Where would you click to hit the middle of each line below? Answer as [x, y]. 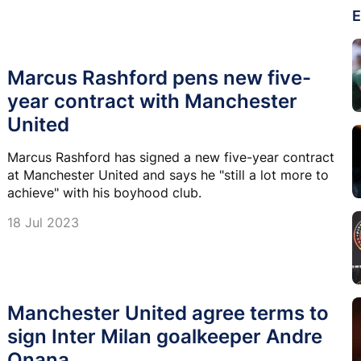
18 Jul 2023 [43, 222]
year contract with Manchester [152, 101]
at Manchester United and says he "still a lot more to [168, 174]
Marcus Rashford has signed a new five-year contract [171, 157]
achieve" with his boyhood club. [104, 192]
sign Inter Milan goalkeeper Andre [165, 336]
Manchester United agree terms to [168, 313]
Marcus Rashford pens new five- [159, 77]
